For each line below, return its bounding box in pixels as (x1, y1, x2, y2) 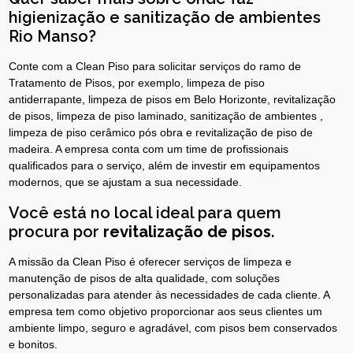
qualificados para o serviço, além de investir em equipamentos (9, 158, 321, 172)
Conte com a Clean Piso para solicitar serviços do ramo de (9, 59, 302, 72)
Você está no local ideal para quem (9, 203, 282, 222)
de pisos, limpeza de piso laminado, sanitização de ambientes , (9, 109, 324, 122)
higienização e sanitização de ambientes (9, 7, 321, 27)
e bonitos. (9, 337, 58, 351)
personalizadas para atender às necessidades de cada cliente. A (9, 288, 330, 301)
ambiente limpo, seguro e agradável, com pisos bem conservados (9, 321, 338, 334)
